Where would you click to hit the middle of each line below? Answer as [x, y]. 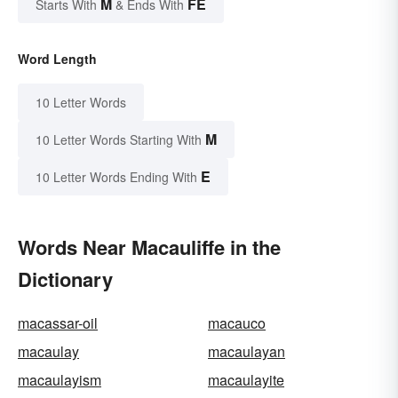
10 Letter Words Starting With [119, 140]
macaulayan [247, 352]
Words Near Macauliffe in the [149, 247]
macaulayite [246, 380]
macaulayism [60, 380]
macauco [237, 323]
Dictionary [65, 279]
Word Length [57, 59]
